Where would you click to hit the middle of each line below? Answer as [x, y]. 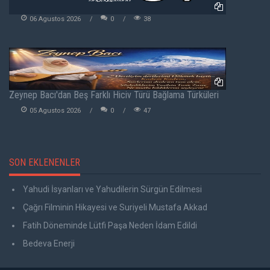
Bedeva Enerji [48, 244]
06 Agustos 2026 [55, 19]
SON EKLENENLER [45, 163]
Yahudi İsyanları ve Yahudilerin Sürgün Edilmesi [111, 190]
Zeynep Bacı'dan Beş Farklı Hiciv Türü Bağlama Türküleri [114, 95]
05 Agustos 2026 [55, 111]
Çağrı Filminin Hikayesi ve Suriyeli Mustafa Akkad [114, 208]
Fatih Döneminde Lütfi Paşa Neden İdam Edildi [109, 226]
